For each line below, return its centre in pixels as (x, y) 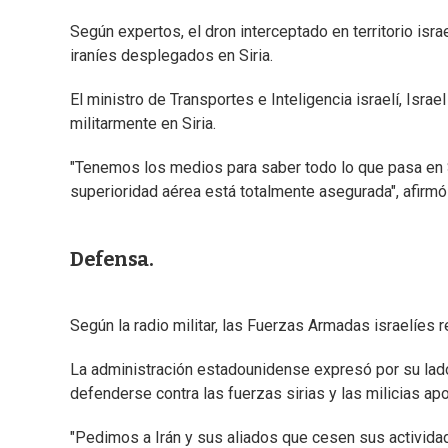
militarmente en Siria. (143, 124)
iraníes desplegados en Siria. (171, 56)
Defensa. (111, 259)
